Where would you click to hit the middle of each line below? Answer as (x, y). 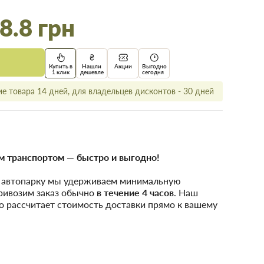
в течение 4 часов (136, 193)
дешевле (92, 72)
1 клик (60, 72)
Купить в (60, 66)
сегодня (153, 72)
